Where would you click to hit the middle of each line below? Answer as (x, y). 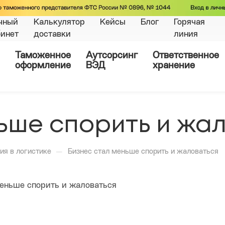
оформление (43, 66)
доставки (52, 35)
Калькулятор (59, 23)
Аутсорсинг (112, 56)
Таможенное (43, 56)
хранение (174, 66)
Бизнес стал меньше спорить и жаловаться (143, 152)
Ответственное (186, 56)
